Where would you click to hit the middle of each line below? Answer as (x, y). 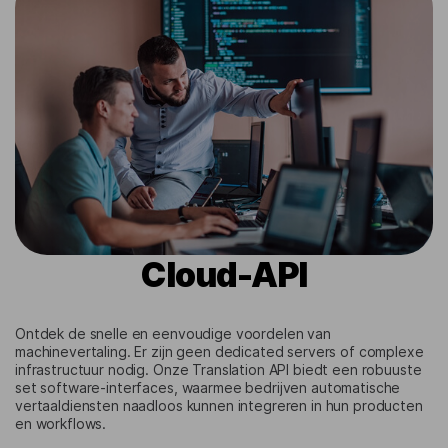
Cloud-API (224, 275)
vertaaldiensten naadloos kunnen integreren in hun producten (219, 406)
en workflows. (61, 424)
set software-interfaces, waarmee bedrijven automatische (208, 388)
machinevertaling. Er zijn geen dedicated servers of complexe (219, 352)
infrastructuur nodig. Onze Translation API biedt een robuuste (218, 370)
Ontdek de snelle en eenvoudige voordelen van (173, 334)
